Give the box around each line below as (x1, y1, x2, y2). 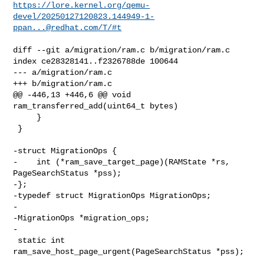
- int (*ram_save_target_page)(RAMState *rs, (13, 157, 230, 167)
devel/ (13, 11, 42, 21)
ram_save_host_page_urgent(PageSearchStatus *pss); (13, 246, 245, 256)
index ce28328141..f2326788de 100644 (13, 56, 179, 66)
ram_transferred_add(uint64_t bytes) (13, 101, 179, 111)
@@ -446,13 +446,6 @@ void (13, 90, 131, 100)
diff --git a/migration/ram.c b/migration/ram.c (13, 45, 230, 55)
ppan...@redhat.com (13, 22, 98, 32)
